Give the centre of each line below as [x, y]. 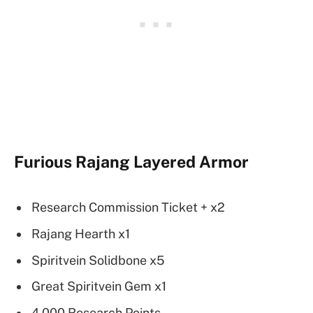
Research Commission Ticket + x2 [128, 207]
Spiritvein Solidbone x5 [98, 260]
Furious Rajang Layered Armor [131, 162]
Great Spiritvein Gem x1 [99, 286]
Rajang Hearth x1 [81, 233]
